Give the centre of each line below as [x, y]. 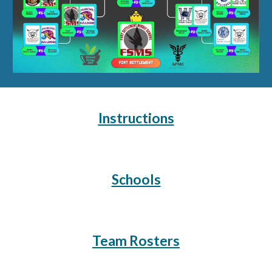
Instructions [136, 118]
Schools [136, 179]
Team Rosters [136, 241]
